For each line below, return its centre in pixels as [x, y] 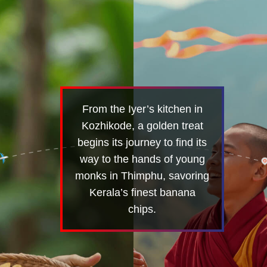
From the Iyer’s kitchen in [142, 109]
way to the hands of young [142, 159]
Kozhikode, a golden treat [142, 125]
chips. [142, 209]
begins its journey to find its [142, 142]
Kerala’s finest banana [142, 192]
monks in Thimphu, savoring [142, 176]
